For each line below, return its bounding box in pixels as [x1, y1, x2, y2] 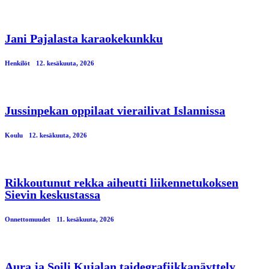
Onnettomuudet [5, 216, 50, 223]
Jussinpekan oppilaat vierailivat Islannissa [5, 104, 225, 118]
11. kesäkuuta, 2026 [56, 216, 114, 223]
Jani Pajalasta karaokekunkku [5, 32, 163, 46]
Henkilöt [5, 59, 30, 67]
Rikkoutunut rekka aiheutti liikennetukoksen [5, 176, 238, 190]
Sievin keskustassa [5, 188, 100, 202]
